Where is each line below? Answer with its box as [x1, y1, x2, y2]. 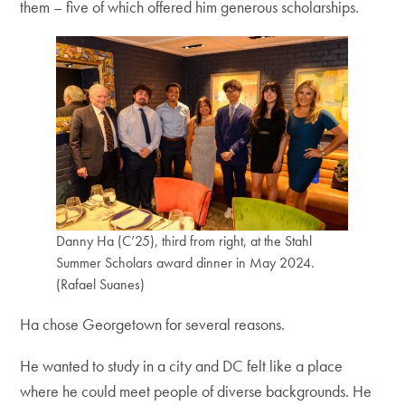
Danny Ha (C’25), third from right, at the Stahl [56, 231, 313, 251]
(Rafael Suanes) [56, 275, 146, 295]
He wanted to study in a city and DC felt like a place [20, 355, 344, 377]
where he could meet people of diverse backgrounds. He [20, 381, 372, 402]
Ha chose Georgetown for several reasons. [20, 314, 286, 335]
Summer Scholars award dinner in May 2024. [56, 253, 316, 273]
